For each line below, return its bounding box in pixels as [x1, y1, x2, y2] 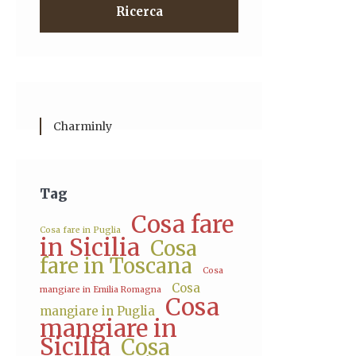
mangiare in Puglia [40, 304, 155, 319]
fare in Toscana [40, 253, 192, 279]
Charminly [53, 119, 112, 133]
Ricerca [115, 4, 163, 19]
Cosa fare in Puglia [40, 225, 121, 235]
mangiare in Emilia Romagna [40, 284, 161, 295]
